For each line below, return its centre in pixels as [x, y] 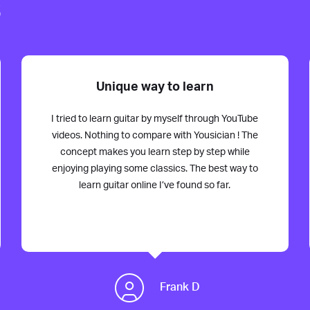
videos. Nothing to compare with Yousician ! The [155, 135]
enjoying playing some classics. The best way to [155, 168]
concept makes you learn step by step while [155, 152]
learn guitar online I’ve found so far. [155, 185]
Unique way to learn [155, 87]
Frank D [180, 288]
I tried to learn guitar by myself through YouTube [155, 119]
